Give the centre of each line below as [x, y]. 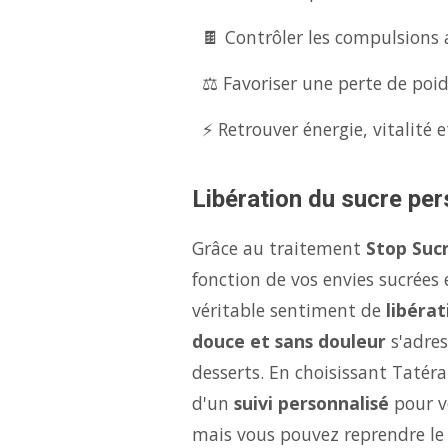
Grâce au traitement [279, 248]
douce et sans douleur [289, 341]
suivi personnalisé [311, 403]
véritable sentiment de [289, 310]
